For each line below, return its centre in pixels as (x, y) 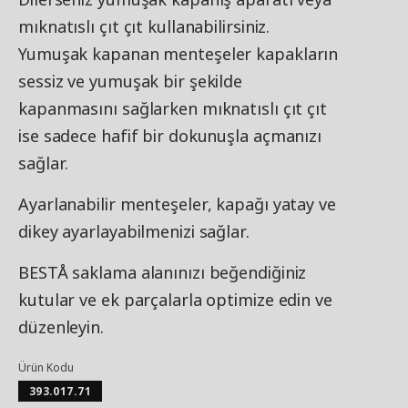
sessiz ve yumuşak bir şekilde (131, 81)
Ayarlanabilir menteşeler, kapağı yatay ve (177, 204)
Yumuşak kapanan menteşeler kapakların (178, 54)
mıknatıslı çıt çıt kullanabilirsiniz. (144, 26)
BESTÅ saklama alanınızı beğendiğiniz (163, 272)
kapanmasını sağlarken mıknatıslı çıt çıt (173, 108)
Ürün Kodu (46, 367)
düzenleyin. (61, 327)
